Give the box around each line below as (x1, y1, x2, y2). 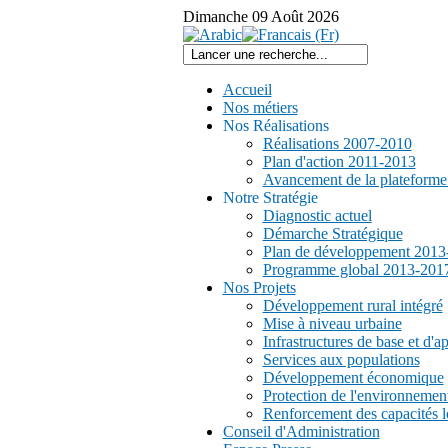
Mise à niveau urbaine (262, 315, 402, 332)
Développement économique (262, 369, 444, 386)
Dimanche (182, 8, 248, 25)
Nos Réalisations (222, 117, 329, 134)
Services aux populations (262, 351, 420, 368)
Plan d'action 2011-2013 (262, 153, 416, 170)
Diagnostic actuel (262, 207, 372, 224)
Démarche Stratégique (262, 225, 403, 242)
